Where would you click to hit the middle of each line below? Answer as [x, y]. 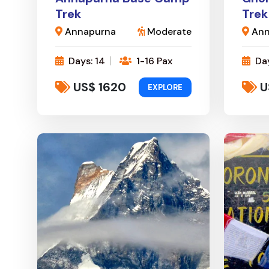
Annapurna [89, 31]
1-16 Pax [153, 61]
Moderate [168, 31]
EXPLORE [165, 87]
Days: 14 [86, 61]
